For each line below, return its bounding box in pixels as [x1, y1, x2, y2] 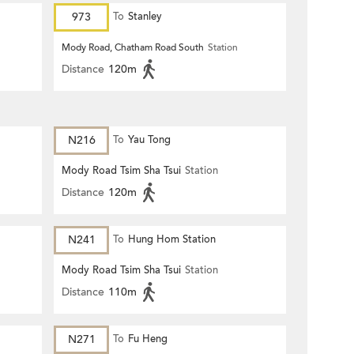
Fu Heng [128, 332, 168, 346]
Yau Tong [128, 133, 171, 147]
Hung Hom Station [128, 232, 216, 247]
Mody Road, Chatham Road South [62, 41, 204, 54]
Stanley [128, 9, 162, 24]
